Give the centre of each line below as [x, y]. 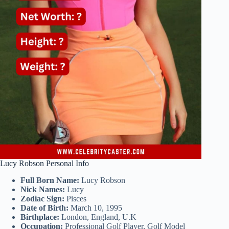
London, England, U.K [98, 217]
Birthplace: [40, 217]
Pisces [75, 198]
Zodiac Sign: [42, 198]
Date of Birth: [44, 208]
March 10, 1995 [95, 208]
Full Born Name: [50, 180]
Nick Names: [43, 189]
